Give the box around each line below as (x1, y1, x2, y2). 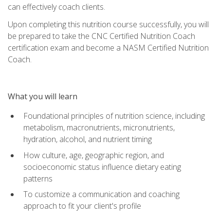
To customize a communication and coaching (23, 189, 180, 200)
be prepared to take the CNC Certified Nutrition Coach (8, 30, 195, 41)
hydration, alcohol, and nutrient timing (23, 133, 152, 145)
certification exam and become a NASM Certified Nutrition (8, 42, 209, 53)
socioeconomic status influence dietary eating (23, 161, 181, 172)
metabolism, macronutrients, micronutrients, (23, 122, 175, 133)
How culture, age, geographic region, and (23, 149, 164, 161)
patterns (23, 173, 53, 184)
